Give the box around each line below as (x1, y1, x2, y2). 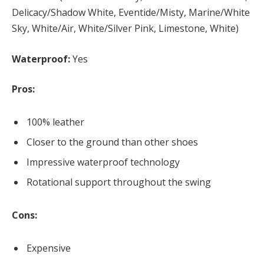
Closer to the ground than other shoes (27, 136, 198, 149)
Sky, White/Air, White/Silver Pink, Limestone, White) (12, 21, 239, 35)
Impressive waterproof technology (27, 156, 180, 169)
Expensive (27, 241, 71, 255)
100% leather (27, 115, 84, 129)
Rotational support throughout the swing (27, 176, 211, 189)
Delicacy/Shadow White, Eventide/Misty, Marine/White (12, 5, 250, 19)
